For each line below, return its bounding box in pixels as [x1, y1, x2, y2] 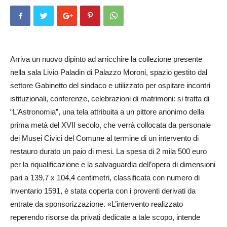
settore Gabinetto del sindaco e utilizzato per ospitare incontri [10, 81, 210, 90]
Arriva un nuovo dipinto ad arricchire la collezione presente [10, 55, 202, 63]
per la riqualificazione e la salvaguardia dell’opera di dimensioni [10, 160, 215, 169]
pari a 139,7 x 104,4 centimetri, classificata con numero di [10, 173, 200, 182]
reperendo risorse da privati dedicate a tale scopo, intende [10, 213, 200, 221]
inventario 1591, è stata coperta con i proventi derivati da [10, 186, 196, 195]
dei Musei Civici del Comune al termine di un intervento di [10, 134, 199, 142]
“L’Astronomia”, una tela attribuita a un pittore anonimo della [10, 107, 204, 116]
